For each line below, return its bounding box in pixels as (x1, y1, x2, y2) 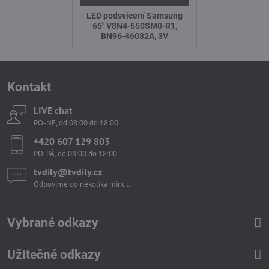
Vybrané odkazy (7, 216, 98, 231)
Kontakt (7, 80, 51, 95)
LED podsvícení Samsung (86, 11, 183, 21)
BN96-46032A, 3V (101, 31, 168, 41)
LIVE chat (34, 104, 73, 117)
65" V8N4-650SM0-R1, (92, 21, 177, 31)
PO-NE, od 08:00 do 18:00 (34, 118, 118, 128)
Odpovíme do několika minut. (34, 179, 130, 190)
